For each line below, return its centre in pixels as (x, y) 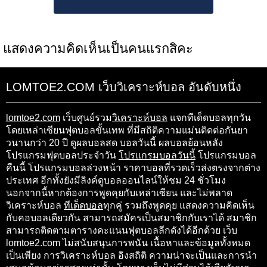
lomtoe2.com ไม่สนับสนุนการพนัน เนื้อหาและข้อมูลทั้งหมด (128, 243)
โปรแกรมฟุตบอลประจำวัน (62, 156)
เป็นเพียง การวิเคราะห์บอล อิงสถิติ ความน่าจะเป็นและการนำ (131, 256)
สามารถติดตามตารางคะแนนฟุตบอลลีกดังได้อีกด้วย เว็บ (122, 231)
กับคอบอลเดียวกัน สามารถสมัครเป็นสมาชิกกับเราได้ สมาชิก (131, 218)
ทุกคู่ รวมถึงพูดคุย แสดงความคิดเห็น (179, 206)
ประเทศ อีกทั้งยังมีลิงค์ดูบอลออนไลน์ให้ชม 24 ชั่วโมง (116, 181)
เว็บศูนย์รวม (86, 118)
